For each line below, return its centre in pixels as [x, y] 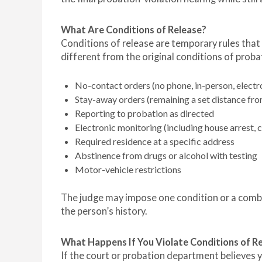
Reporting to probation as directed [144, 113]
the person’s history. [104, 211]
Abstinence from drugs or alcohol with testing [166, 156]
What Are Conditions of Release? [134, 30]
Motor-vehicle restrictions [128, 170]
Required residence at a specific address [155, 142]
